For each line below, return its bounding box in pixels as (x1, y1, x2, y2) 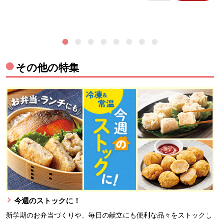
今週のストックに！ (14, 196, 81, 205)
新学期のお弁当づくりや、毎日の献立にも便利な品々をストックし (6, 211, 212, 219)
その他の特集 (16, 62, 79, 73)
